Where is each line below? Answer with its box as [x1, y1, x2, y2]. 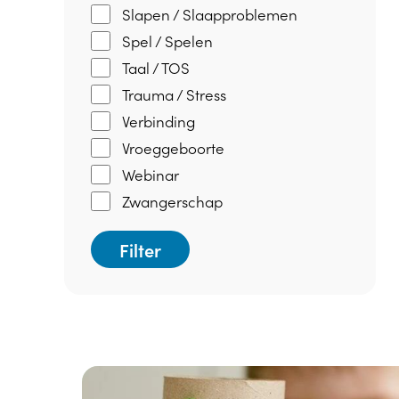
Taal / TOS [122, 57, 190, 78]
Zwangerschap [122, 191, 223, 212]
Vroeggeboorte [122, 137, 224, 159]
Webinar [122, 164, 179, 185]
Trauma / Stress [122, 84, 226, 105]
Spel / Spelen [122, 30, 213, 52]
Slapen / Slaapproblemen [122, 4, 297, 25]
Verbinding [122, 110, 195, 132]
